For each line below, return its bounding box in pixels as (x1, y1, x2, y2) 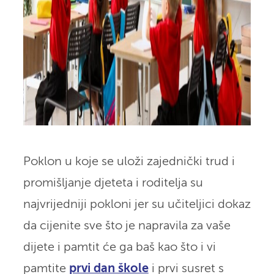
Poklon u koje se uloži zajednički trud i (23, 155, 235, 168)
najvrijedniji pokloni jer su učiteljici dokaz (23, 198, 251, 210)
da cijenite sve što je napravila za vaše (23, 220, 231, 232)
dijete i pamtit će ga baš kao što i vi (23, 241, 216, 253)
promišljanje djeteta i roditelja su (23, 177, 203, 189)
